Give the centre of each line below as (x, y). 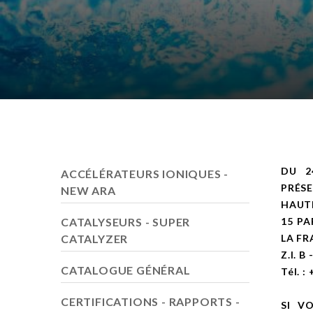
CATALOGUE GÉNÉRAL (126, 270)
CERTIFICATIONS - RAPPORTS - (151, 301)
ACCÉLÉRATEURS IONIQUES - (145, 173)
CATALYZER (95, 238)
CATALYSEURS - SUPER (126, 221)
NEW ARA (88, 190)
